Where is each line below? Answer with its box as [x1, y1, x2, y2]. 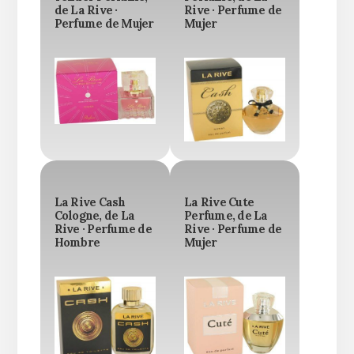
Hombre [54, 235, 100, 250]
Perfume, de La [184, 209, 268, 224]
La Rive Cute [184, 195, 254, 210]
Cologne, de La [54, 209, 135, 224]
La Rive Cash [54, 195, 126, 210]
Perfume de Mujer [54, 17, 154, 32]
